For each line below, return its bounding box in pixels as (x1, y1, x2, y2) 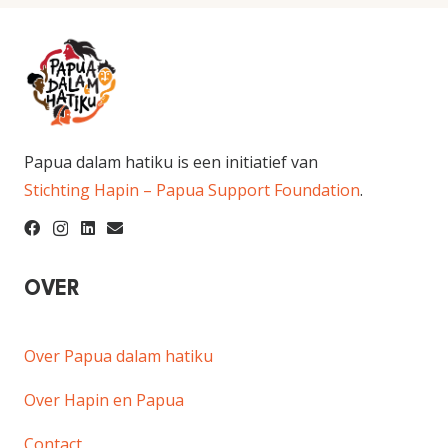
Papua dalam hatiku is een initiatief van (24, 150, 318, 173)
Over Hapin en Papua (24, 388, 184, 411)
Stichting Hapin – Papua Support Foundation (24, 178, 360, 201)
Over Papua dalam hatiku (24, 344, 213, 367)
